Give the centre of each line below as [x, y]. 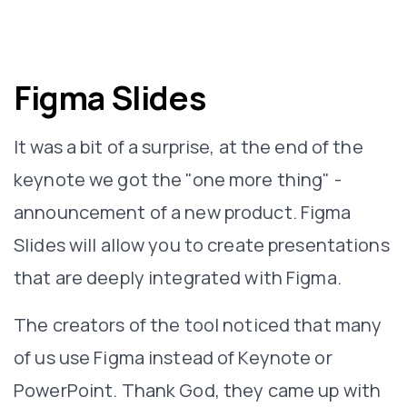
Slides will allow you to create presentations [202, 244]
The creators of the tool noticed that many [198, 324]
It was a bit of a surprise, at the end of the [189, 146]
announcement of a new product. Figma [183, 212]
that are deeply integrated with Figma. [178, 277]
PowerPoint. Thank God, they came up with [197, 390]
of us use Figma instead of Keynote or [173, 357]
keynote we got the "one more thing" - [178, 179]
